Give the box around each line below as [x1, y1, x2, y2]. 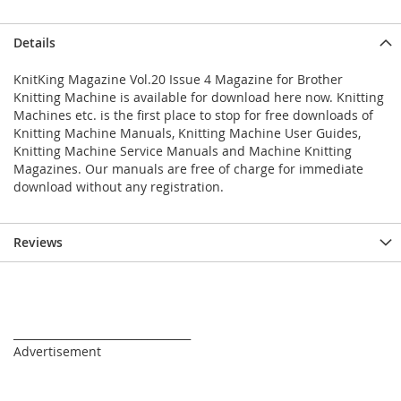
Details [13, 34, 55, 52]
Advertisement [13, 343, 101, 361]
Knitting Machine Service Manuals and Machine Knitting [13, 142, 352, 160]
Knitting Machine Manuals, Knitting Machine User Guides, [13, 124, 361, 142]
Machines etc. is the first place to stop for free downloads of [13, 107, 373, 124]
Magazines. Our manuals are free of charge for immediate [13, 160, 363, 178]
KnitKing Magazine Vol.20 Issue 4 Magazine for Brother [13, 71, 343, 89]
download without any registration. [13, 178, 224, 196]
